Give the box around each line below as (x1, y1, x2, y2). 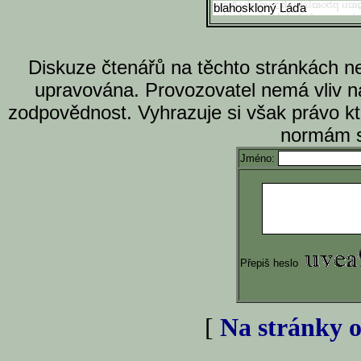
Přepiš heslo (240, 257, 301, 269)
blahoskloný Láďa (214, 2, 306, 15)
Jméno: (240, 152, 278, 164)
